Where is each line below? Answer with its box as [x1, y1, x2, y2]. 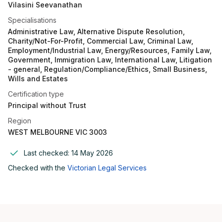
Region [8, 116, 31, 125]
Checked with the [8, 164, 65, 172]
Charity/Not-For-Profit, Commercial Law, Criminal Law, [8, 37, 193, 45]
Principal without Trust [8, 101, 86, 110]
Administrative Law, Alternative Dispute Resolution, [8, 27, 185, 36]
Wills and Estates [8, 74, 68, 83]
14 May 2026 [71, 149, 113, 157]
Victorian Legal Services [67, 164, 147, 172]
